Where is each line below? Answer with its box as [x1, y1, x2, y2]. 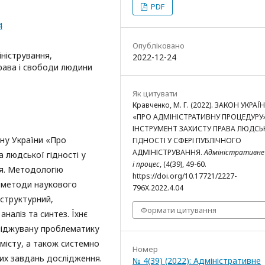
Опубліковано [132, 40, 185, 51]
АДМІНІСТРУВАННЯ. [132, 147, 204, 157]
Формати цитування [141, 205, 216, 215]
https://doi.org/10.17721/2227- [132, 171, 237, 181]
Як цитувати [132, 88, 177, 99]
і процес [132, 159, 160, 169]
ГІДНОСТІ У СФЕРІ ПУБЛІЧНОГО [132, 135, 241, 146]
